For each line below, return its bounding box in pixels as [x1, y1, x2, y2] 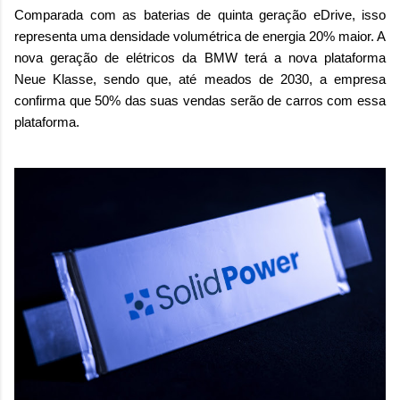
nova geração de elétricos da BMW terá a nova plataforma [14, 50, 386, 66]
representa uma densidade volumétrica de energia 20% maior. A [14, 29, 386, 45]
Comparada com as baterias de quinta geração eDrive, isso [14, 7, 386, 23]
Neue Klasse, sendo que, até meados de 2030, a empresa [14, 71, 386, 87]
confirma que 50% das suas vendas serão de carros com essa [14, 93, 386, 109]
